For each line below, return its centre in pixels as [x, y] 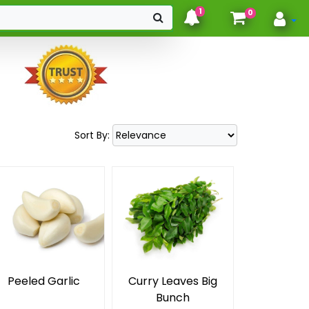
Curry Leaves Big [173, 281]
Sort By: [93, 135]
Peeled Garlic [44, 281]
